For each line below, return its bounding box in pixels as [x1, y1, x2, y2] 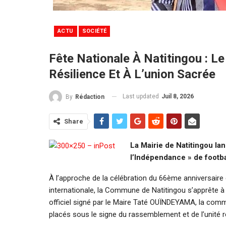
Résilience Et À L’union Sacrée [49, 67, 215, 81]
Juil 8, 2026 [161, 92, 194, 100]
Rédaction [75, 93, 104, 100]
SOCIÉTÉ [82, 27, 107, 34]
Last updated [123, 92, 160, 100]
